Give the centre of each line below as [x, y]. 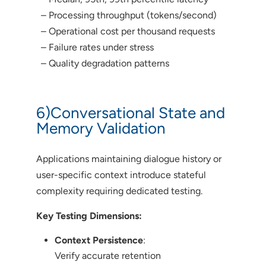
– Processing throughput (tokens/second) [126, 15]
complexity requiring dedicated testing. [119, 191]
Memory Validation [101, 128]
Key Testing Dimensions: [89, 216]
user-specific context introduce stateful [121, 175]
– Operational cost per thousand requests [125, 31]
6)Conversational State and [130, 113]
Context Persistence [99, 240]
